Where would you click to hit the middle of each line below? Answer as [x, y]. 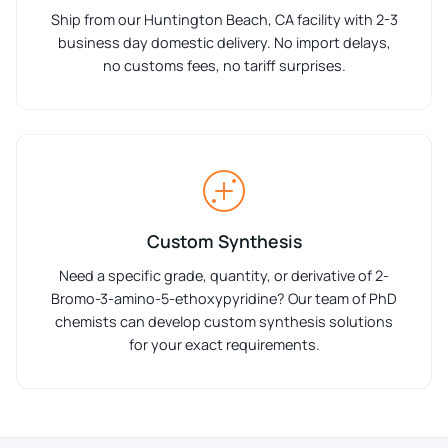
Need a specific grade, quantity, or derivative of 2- [224, 276]
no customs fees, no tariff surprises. [224, 66]
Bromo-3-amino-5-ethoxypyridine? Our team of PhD [224, 299]
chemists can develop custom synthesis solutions [224, 322]
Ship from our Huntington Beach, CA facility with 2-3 [224, 20]
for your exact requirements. [224, 345]
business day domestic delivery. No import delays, [224, 43]
